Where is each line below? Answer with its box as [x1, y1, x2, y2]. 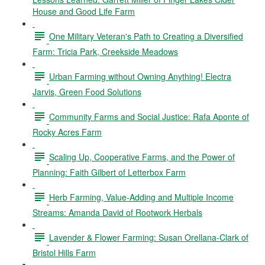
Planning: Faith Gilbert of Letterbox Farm [33, 166, 186, 178]
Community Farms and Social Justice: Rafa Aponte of [49, 110, 249, 122]
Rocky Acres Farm [33, 126, 102, 138]
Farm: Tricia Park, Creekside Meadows [33, 46, 178, 57]
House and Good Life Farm [33, 5, 135, 17]
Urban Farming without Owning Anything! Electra [49, 70, 231, 82]
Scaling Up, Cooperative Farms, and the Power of [49, 150, 235, 163]
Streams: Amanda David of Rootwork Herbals [33, 206, 202, 218]
